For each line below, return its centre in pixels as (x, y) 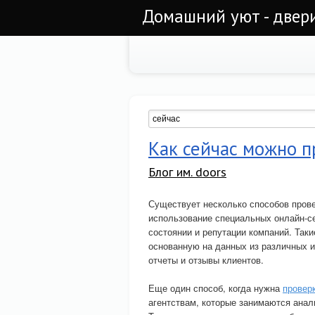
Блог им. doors (187, 172)
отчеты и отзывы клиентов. (206, 260)
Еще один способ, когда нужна (216, 288)
